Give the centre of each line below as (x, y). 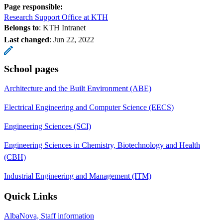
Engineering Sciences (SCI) (48, 126)
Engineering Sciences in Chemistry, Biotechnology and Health (102, 145)
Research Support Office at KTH (56, 17)
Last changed (27, 39)
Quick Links (31, 196)
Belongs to (21, 27)
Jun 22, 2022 (74, 39)
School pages (31, 68)
